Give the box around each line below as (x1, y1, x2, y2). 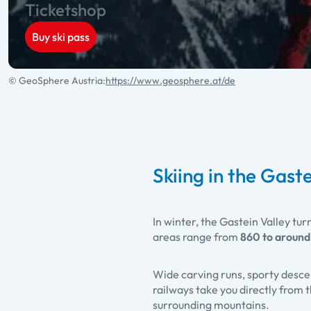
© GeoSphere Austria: (8, 74, 106, 87)
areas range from (153, 230, 240, 244)
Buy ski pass (32, 30, 90, 44)
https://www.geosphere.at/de (106, 74, 235, 87)
